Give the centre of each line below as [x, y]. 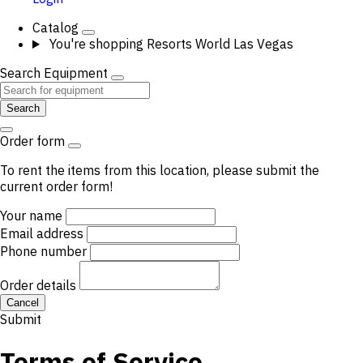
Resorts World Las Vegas [220, 44]
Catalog [57, 28]
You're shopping [96, 44]
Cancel [23, 303]
